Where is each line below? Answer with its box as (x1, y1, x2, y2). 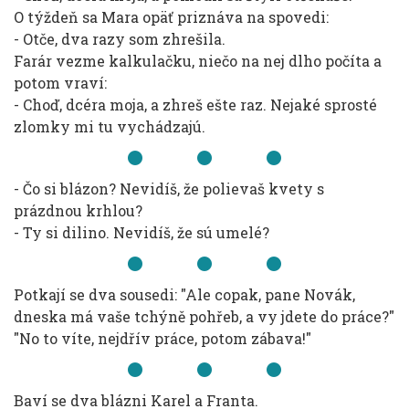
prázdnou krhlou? (14, 201, 142, 220)
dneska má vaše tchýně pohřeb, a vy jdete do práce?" (14, 307, 394, 326)
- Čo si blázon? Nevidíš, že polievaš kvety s (14, 179, 324, 198)
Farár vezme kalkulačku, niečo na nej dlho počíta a (14, 51, 382, 70)
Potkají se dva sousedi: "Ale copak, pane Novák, (14, 285, 355, 304)
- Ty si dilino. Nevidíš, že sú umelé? (14, 223, 269, 242)
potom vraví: (14, 73, 107, 92)
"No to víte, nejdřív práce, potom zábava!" (14, 329, 311, 348)
